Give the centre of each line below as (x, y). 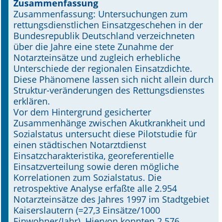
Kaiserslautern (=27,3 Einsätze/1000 (87, 210)
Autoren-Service (47, 85)
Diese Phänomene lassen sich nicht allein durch (113, 79)
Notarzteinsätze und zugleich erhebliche (97, 57)
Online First (39, 20)
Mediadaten (40, 63)
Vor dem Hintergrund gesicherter (82, 112)
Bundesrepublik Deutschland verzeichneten (104, 36)
